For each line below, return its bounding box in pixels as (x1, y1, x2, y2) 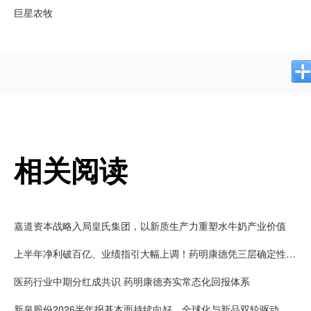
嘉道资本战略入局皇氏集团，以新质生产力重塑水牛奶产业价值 (14, 219, 286, 233)
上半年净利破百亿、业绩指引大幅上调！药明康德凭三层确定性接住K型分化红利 (286, 246, 296, 260)
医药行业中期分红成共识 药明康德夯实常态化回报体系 (14, 274, 250, 288)
